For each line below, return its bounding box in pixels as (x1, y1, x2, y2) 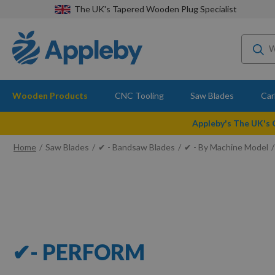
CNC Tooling (114, 90, 164, 101)
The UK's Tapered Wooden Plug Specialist (74, 4, 237, 14)
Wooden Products (12, 90, 88, 101)
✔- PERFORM (12, 238, 145, 265)
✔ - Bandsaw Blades (98, 142, 175, 152)
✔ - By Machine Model (184, 142, 268, 152)
